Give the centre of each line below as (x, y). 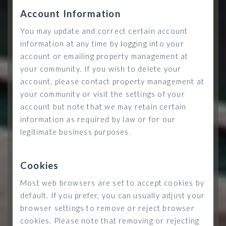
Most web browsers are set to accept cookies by (112, 183)
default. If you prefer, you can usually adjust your (113, 195)
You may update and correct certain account (104, 31)
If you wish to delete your (132, 69)
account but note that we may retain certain (103, 107)
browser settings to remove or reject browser (107, 208)
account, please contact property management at (112, 81)
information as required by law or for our (98, 119)
